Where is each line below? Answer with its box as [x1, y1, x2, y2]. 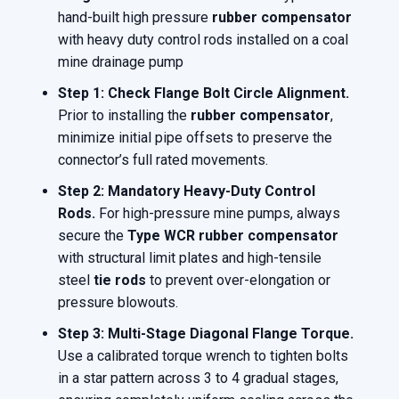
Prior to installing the [58, 107, 191, 125]
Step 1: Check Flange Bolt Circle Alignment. [58, 85, 349, 102]
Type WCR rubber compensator [127, 227, 338, 245]
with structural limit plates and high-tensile [58, 249, 322, 267]
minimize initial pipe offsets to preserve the [58, 129, 332, 147]
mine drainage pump [58, 53, 183, 71]
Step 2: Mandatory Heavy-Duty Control [58, 183, 315, 200]
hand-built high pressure [58, 9, 212, 27]
